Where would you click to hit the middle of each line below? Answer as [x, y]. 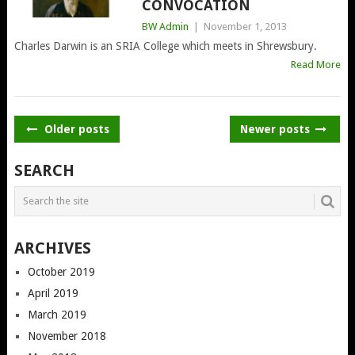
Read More [316, 64]
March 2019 [57, 314]
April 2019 [53, 293]
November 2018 [67, 336]
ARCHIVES [52, 248]
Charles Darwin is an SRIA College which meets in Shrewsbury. [165, 46]
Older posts [75, 129]
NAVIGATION [73, 153]
